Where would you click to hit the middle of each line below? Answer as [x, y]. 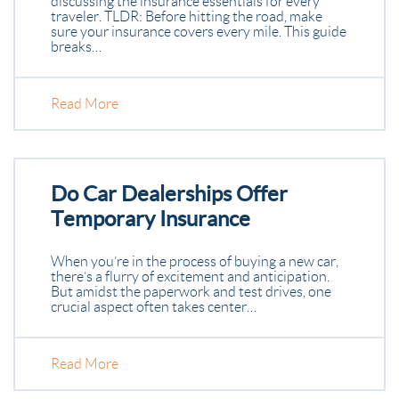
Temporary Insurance [151, 219]
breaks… [76, 47]
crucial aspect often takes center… [154, 307]
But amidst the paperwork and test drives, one [191, 292]
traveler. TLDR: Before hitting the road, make [187, 16]
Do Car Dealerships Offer [169, 194]
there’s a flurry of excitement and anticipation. [190, 277]
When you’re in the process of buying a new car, [195, 261]
